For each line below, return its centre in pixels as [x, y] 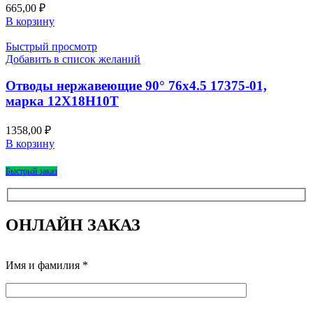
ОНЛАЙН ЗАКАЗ [73, 225]
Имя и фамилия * [47, 265]
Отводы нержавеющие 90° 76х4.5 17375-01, [136, 86]
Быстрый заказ [31, 172]
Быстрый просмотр [51, 46]
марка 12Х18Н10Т [62, 101]
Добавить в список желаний [73, 59]
